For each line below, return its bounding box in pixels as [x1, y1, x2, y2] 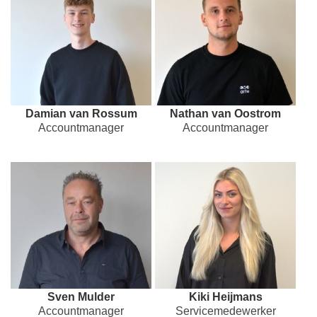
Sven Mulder [47, 291, 115, 304]
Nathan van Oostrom [170, 108, 281, 120]
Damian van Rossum [25, 108, 137, 120]
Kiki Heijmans [188, 291, 263, 304]
